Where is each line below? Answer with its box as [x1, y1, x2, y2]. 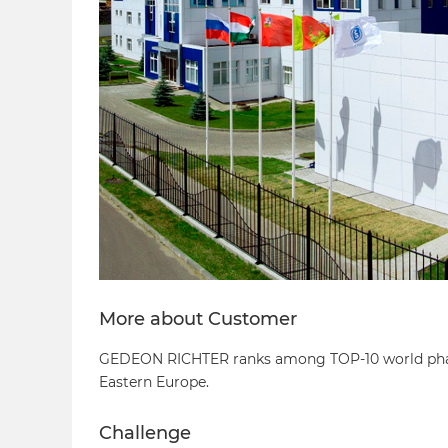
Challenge [99, 422, 191, 445]
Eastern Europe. [99, 372, 209, 391]
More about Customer [99, 308, 297, 331]
